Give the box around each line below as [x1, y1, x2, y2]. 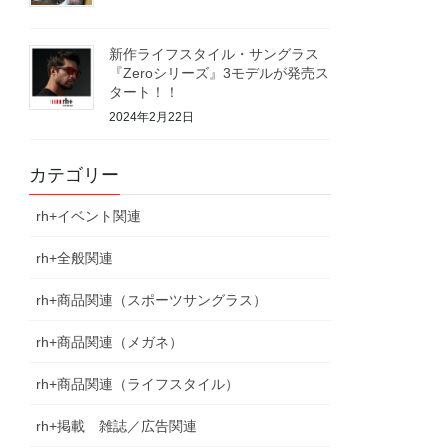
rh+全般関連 [36, 249, 114, 266]
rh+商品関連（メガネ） [36, 333, 184, 350]
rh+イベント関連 [36, 207, 142, 224]
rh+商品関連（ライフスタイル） [36, 375, 240, 392]
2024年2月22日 [109, 109, 195, 124]
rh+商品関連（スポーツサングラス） [36, 291, 268, 308]
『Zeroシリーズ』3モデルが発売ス [109, 65, 330, 82]
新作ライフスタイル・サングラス [109, 46, 320, 63]
